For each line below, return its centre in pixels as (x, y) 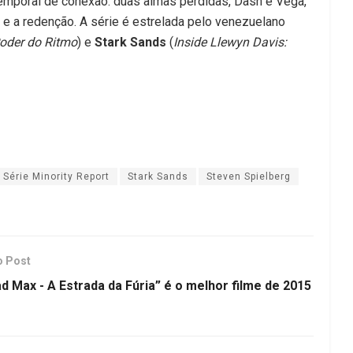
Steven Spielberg (249, 176)
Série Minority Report (56, 176)
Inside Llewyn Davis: (230, 42)
